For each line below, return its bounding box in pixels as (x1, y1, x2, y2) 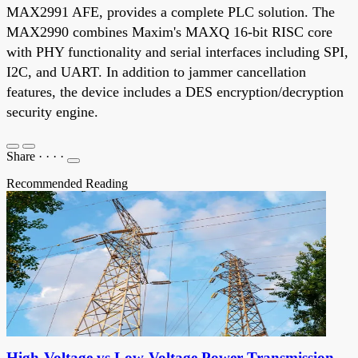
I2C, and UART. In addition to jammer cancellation (6, 63, 306, 80)
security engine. (6, 103, 98, 120)
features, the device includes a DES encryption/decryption (6, 83, 344, 100)
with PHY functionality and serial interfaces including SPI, (6, 43, 348, 60)
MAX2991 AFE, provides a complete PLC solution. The (6, 3, 335, 20)
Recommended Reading (6, 176, 128, 190)
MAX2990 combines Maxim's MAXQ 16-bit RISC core (6, 23, 332, 40)
